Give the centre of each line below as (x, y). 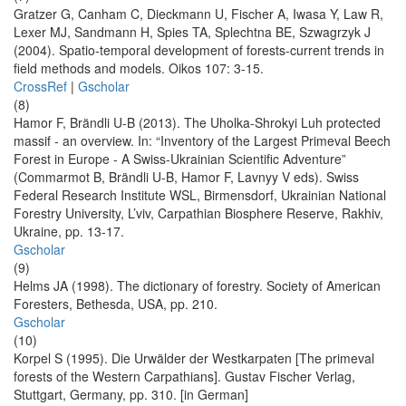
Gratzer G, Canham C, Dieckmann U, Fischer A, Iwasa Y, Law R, (198, 14)
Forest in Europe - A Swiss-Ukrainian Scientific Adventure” (180, 159)
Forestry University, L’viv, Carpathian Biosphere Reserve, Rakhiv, (198, 213)
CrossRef (40, 87)
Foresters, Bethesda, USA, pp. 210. (116, 304)
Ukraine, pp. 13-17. (69, 232)
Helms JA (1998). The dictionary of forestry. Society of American (197, 286)
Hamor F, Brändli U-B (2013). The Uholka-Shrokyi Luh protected (197, 123)
